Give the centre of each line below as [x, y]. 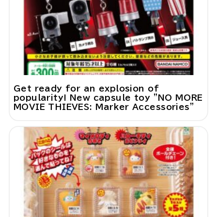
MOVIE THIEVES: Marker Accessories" [104, 107]
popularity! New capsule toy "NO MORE [108, 98]
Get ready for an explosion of [86, 89]
